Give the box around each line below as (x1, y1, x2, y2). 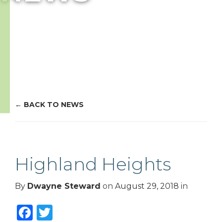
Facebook (33, 200, 109, 220)
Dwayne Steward (27, 181, 101, 191)
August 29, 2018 (115, 181, 179, 191)
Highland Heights (15, 153, 171, 175)
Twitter (53, 200, 110, 220)
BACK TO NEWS (24, 100, 84, 109)
